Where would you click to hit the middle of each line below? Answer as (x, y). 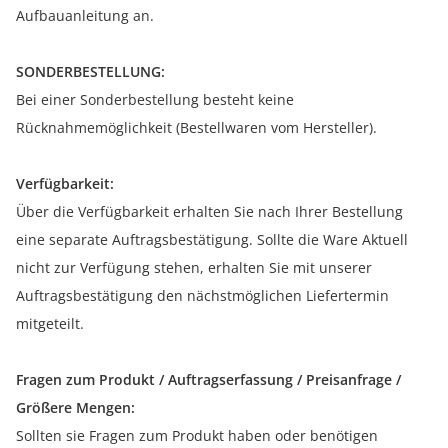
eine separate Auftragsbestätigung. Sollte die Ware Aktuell (212, 240)
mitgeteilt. (50, 324)
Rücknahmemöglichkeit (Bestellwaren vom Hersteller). (196, 128)
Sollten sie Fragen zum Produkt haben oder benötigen (197, 436)
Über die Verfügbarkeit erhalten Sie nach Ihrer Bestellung (209, 212)
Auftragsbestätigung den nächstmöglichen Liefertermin (202, 296)
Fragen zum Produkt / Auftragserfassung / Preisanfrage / (208, 380)
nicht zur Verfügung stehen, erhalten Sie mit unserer (194, 268)
